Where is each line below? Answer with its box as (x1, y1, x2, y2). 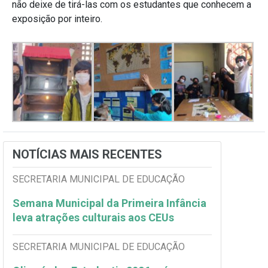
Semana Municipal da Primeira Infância (13, 197, 206, 210)
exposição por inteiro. (12, 13, 102, 25)
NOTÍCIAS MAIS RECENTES (13, 147, 162, 162)
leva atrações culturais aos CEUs (13, 211, 176, 224)
